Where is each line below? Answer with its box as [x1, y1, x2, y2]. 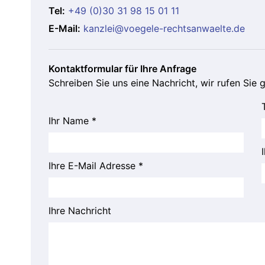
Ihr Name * [49, 115, 96, 127]
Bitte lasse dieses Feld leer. [47, 100, 167, 112]
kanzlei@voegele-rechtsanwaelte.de [83, 22, 245, 35]
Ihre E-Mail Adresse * [49, 160, 143, 172]
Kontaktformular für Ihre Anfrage [49, 63, 196, 75]
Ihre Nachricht [49, 205, 111, 217]
